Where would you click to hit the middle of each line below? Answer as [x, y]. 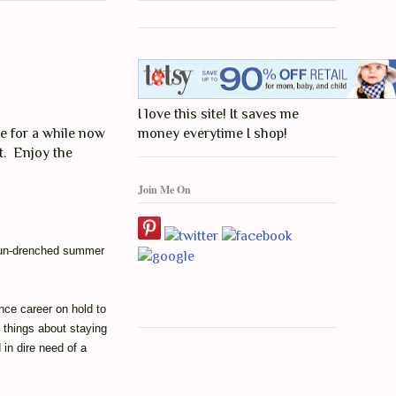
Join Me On [164, 189]
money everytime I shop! [213, 134]
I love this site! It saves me [218, 114]
